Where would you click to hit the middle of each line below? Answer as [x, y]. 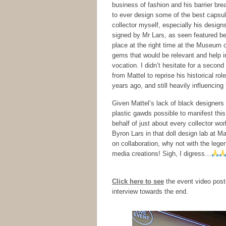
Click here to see [138, 181]
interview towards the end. [150, 191]
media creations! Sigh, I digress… [162, 154]
